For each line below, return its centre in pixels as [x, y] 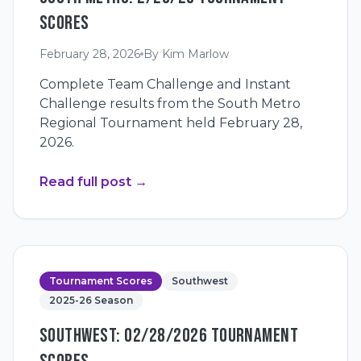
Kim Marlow [195, 54]
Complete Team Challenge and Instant [165, 84]
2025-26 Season [91, 300]
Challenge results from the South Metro [170, 104]
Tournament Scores [101, 281]
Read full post [85, 182]
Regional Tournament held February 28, [171, 123]
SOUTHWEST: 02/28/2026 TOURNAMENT [169, 336]
